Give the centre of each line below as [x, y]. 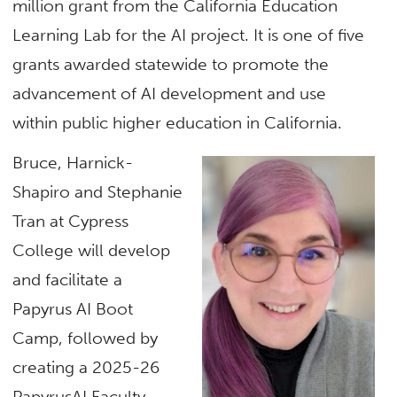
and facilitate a [68, 279]
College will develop [92, 250]
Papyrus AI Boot [73, 308]
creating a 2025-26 [86, 367]
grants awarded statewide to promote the [171, 64]
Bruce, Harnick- [73, 162]
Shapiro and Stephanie [98, 191]
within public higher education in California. [180, 122]
